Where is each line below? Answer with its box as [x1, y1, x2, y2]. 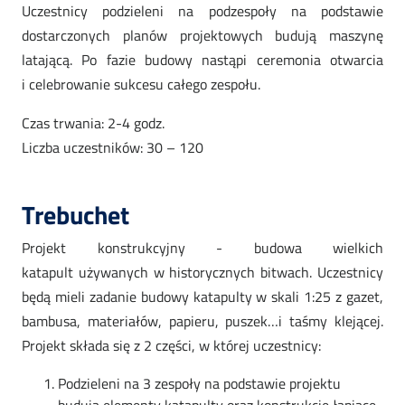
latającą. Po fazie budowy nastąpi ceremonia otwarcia [22, 49, 383, 71]
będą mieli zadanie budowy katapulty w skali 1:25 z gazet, [22, 286, 383, 308]
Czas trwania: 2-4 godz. [22, 112, 165, 135]
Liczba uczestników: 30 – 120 [22, 137, 203, 159]
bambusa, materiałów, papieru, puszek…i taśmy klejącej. [22, 310, 383, 333]
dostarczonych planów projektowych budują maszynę [22, 24, 383, 47]
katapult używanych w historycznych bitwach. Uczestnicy [22, 261, 383, 284]
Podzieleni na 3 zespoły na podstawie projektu [58, 372, 341, 395]
